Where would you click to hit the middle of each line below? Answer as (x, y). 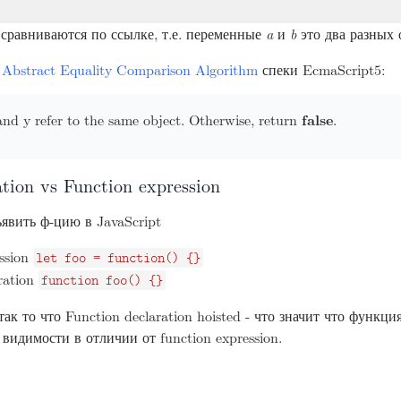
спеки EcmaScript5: (321, 69)
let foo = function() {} (119, 258)
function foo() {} (102, 280)
